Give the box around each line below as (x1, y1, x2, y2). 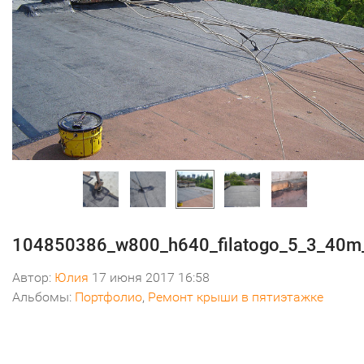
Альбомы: (12, 289, 75, 305)
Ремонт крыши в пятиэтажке (148, 289, 323, 305)
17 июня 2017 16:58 (89, 270, 210, 286)
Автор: (12, 270, 54, 286)
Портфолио (75, 289, 142, 305)
